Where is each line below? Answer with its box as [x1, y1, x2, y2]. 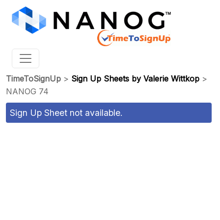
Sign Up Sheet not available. [10, 108, 123, 118]
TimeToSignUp [6, 74, 61, 83]
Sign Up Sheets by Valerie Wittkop [71, 74, 199, 83]
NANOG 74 [6, 86, 49, 96]
